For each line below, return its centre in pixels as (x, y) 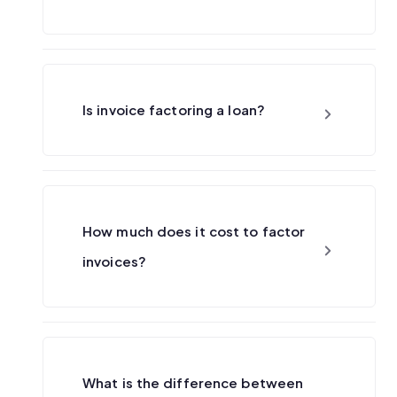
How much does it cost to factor (194, 230)
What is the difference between (193, 382)
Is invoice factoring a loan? (174, 109)
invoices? (114, 261)
